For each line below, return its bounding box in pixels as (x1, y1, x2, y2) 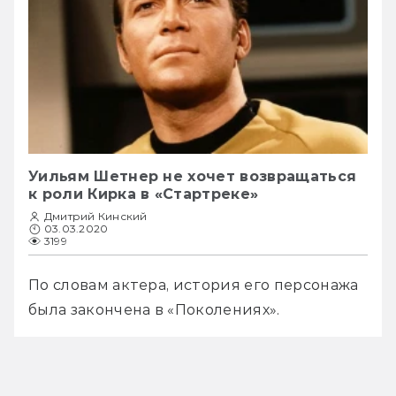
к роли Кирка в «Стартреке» (28, 185, 259, 202)
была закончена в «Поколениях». (28, 301, 280, 318)
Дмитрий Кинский (44, 209, 148, 223)
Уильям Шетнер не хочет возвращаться (28, 167, 357, 185)
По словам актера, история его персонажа (28, 276, 359, 293)
